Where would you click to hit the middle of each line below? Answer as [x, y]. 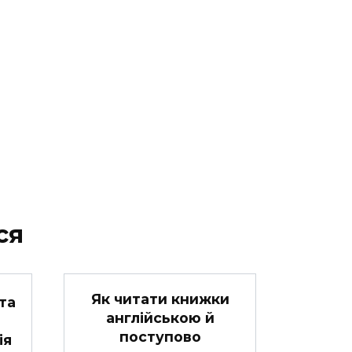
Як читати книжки [160, 299]
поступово [160, 337]
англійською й [160, 318]
